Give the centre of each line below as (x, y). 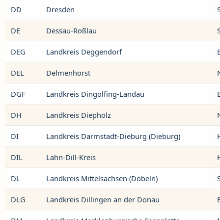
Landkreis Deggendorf (84, 52)
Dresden (60, 9)
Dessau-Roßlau (71, 30)
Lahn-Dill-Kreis (71, 157)
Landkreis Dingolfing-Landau (95, 94)
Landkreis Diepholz (79, 115)
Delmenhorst (68, 73)
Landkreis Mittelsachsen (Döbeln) (102, 178)
